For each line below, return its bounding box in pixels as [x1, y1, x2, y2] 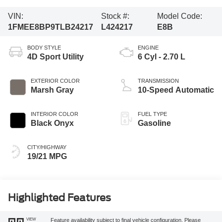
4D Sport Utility [27, 53, 84, 61]
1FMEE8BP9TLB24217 [7, 22, 93, 31]
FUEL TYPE [138, 111, 167, 117]
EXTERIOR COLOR [30, 78, 80, 84]
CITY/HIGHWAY [27, 144, 66, 151]
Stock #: [101, 11, 129, 20]
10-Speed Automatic [138, 86, 214, 95]
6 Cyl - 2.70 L [138, 53, 185, 61]
